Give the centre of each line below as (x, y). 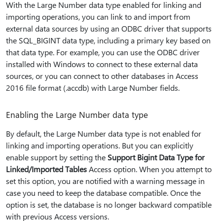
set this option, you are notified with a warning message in (105, 181)
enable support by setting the (57, 157)
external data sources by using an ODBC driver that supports (109, 29)
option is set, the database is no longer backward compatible (109, 205)
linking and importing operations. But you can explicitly (100, 146)
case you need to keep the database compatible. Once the (103, 193)
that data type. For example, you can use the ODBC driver (103, 52)
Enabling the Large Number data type (77, 115)
